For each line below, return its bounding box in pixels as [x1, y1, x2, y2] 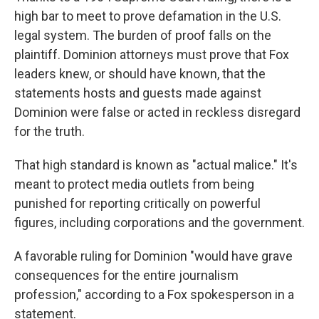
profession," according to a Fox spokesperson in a [14, 287, 294, 302]
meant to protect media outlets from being [14, 177, 254, 192]
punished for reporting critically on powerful [14, 196, 261, 211]
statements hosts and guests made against [14, 85, 261, 100]
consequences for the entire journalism [14, 268, 239, 283]
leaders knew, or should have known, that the [14, 66, 266, 81]
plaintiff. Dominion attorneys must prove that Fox [14, 47, 289, 62]
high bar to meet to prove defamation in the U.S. [14, 9, 281, 23]
